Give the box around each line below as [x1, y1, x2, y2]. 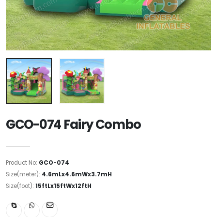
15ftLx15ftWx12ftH [35, 182, 92, 190]
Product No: [6, 158, 39, 167]
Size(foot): [6, 182, 35, 190]
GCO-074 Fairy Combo [6, 115, 141, 133]
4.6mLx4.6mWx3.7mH [42, 170, 112, 178]
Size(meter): [6, 170, 42, 178]
